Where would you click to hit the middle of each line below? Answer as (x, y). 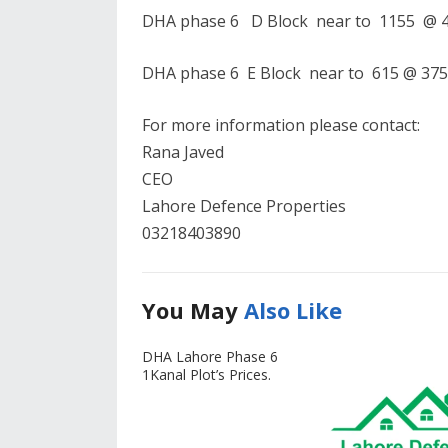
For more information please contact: (281, 125)
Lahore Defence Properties (244, 206)
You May (193, 310)
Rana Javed (183, 152)
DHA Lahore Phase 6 (210, 356)
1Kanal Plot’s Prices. (206, 374)
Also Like (293, 310)
